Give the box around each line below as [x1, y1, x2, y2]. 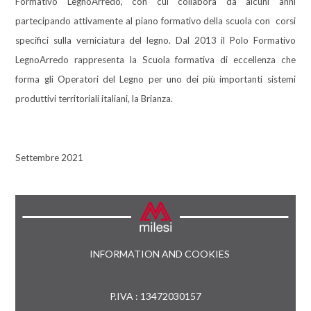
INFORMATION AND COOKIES [89, 247, 230, 260]
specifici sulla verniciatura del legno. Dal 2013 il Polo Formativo [15, 34, 296, 46]
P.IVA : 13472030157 [110, 289, 201, 302]
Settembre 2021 [15, 151, 84, 163]
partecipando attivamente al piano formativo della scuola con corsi [15, 15, 296, 26]
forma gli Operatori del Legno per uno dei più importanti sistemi [15, 73, 296, 85]
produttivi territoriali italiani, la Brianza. [15, 92, 174, 104]
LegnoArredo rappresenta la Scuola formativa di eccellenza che [15, 53, 296, 65]
